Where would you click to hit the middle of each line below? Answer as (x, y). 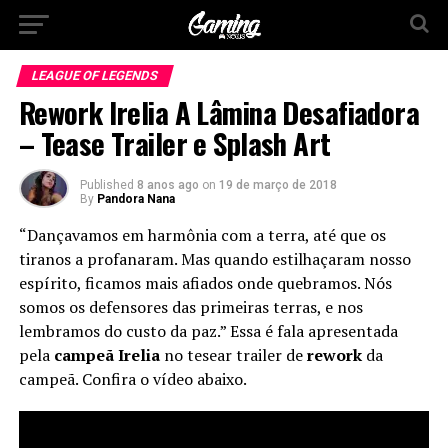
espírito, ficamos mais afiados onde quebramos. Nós (205, 283)
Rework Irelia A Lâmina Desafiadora (219, 112)
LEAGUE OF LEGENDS (94, 75)
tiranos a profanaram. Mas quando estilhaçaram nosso (214, 259)
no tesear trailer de (233, 355)
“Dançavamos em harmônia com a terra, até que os (202, 235)
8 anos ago (167, 185)
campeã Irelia (106, 355)
